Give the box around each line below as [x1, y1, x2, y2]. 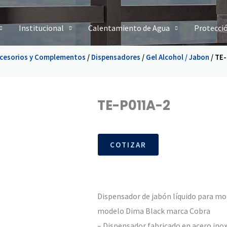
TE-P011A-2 [97, 96, 170, 115]
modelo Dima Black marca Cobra [97, 205, 210, 216]
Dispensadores [91, 53, 140, 62]
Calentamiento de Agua [88, 22, 170, 33]
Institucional [18, 22, 64, 33]
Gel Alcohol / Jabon [145, 53, 209, 62]
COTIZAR [110, 139, 146, 149]
